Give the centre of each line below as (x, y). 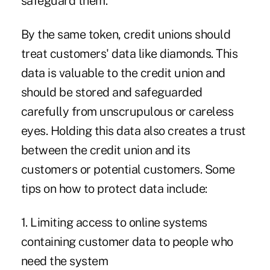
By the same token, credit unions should (126, 34)
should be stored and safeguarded (111, 92)
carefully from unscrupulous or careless (127, 111)
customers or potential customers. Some (128, 169)
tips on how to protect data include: (114, 188)
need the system (64, 261)
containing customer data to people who (127, 241)
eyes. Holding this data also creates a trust (133, 130)
